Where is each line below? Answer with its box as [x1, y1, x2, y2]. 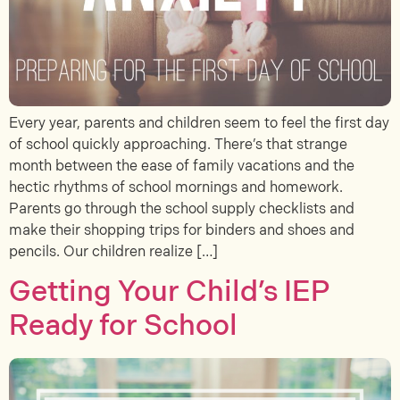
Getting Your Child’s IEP [9, 275, 329, 311]
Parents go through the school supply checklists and [9, 200, 354, 218]
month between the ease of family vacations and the [9, 157, 354, 175]
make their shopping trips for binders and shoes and [9, 221, 354, 239]
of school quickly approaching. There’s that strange [9, 136, 347, 154]
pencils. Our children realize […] [9, 243, 218, 261]
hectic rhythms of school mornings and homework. [9, 179, 343, 196]
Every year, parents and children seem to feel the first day [9, 114, 389, 132]
